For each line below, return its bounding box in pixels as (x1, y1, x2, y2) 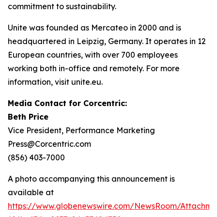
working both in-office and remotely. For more (8, 63, 180, 73)
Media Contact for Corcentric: (8, 98, 127, 108)
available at (8, 187, 54, 197)
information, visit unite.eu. (8, 77, 103, 87)
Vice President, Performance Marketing (8, 125, 155, 135)
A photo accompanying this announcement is (8, 174, 175, 184)
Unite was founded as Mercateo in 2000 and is (8, 23, 181, 32)
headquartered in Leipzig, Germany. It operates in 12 (8, 36, 206, 46)
